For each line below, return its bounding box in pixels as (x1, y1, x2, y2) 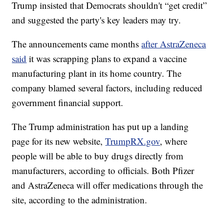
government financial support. (12, 96, 124, 109)
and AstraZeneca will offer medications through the (12, 179, 203, 192)
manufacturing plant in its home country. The (12, 67, 182, 80)
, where (160, 135, 188, 148)
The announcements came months (12, 38, 142, 50)
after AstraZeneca (141, 38, 206, 50)
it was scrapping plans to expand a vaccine (26, 52, 187, 65)
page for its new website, (12, 135, 106, 148)
